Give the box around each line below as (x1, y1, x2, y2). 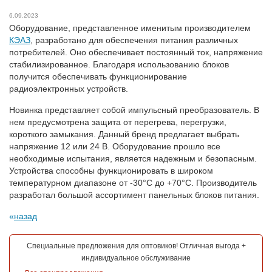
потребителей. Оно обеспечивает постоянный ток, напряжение (9, 47, 263, 57)
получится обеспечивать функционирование (9, 71, 187, 81)
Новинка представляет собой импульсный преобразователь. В (9, 104, 259, 115)
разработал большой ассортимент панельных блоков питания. (9, 189, 259, 200)
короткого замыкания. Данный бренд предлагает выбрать (9, 129, 239, 139)
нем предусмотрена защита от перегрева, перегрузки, (9, 117, 226, 127)
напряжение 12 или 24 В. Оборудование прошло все (9, 141, 220, 151)
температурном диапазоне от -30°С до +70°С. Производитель (9, 177, 257, 188)
